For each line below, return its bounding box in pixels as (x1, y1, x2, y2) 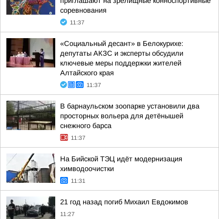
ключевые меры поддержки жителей (60, 59, 181, 67)
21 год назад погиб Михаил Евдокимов (60, 198, 188, 206)
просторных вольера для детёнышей (60, 112, 183, 120)
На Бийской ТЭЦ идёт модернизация (60, 155, 182, 163)
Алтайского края (60, 69, 114, 77)
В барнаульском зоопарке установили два (60, 102, 199, 110)
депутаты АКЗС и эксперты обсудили (60, 49, 183, 57)
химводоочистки (60, 165, 114, 173)
